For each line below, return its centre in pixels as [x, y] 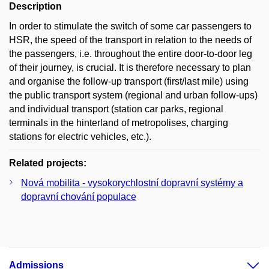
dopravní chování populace [79, 196]
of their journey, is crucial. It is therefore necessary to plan [130, 67]
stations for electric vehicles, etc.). [80, 136]
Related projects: [48, 163]
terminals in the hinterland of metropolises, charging [119, 122]
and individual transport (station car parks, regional [116, 109]
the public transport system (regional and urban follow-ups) [133, 95]
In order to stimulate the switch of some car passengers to [130, 26]
